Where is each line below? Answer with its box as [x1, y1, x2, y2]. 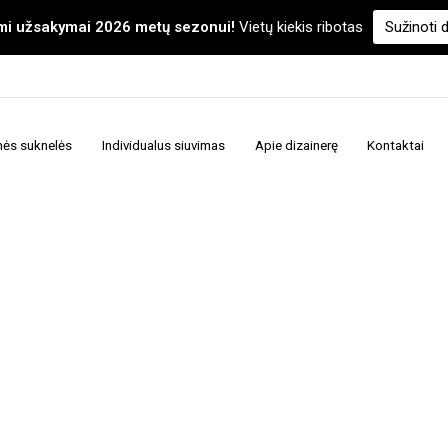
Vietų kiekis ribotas [234, 18, 363, 36]
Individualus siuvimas [101, 138, 225, 153]
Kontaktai [367, 138, 425, 153]
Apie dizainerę [254, 138, 338, 153]
